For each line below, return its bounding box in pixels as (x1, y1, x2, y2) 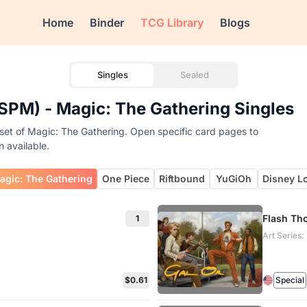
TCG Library (140, 16, 204, 29)
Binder (90, 16, 125, 29)
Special (275, 275, 304, 285)
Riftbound (159, 173, 206, 184)
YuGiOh (216, 173, 252, 184)
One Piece (102, 173, 150, 184)
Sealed (180, 69, 209, 80)
